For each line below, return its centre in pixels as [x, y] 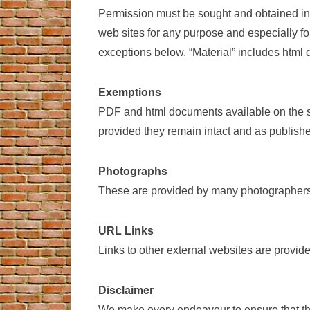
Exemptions [131, 92]
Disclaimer [126, 290]
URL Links [126, 231]
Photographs [133, 171]
